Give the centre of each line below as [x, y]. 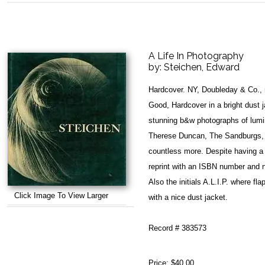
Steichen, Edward [202, 67]
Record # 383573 [177, 228]
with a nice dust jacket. [188, 197]
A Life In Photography [196, 56]
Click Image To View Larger [62, 195]
